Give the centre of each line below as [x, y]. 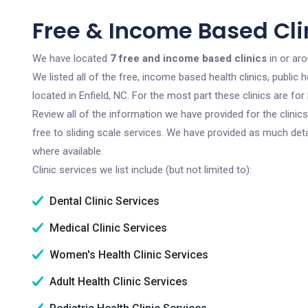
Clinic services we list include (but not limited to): [142, 170]
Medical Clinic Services [107, 228]
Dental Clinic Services [103, 201]
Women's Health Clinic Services [128, 255]
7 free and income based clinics [188, 58]
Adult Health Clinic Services [117, 282]
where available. [68, 151]
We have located [71, 58]
